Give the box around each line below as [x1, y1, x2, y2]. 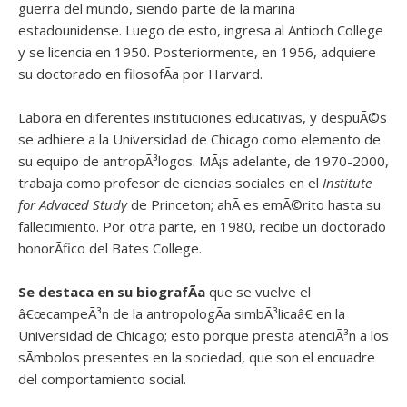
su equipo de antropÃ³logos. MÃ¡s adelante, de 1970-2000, [18, 152, 389, 170]
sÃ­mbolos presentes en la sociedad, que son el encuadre [18, 348, 375, 366]
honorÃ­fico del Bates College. [18, 239, 202, 257]
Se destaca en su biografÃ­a [18, 283, 209, 301]
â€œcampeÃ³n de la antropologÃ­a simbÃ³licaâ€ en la [18, 304, 345, 323]
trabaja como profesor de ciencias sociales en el [18, 174, 323, 192]
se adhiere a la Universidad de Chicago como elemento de [18, 130, 381, 148]
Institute [323, 174, 372, 192]
